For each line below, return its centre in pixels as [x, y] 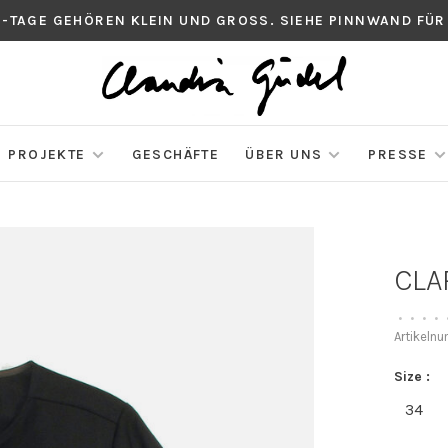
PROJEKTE [47, 155]
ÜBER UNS [284, 155]
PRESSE [398, 155]
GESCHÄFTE [175, 155]
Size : [412, 377]
